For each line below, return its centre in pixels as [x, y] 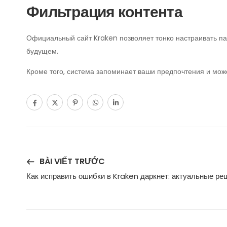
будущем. [42, 51]
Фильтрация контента [104, 12]
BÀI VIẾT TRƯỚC [72, 161]
